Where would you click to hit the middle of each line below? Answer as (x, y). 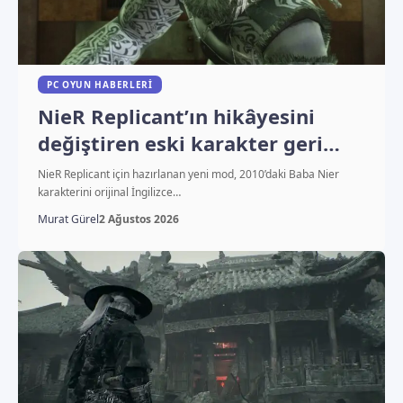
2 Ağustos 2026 (139, 219)
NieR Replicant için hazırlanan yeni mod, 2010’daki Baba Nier (188, 174)
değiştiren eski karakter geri (180, 143)
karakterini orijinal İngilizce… (109, 192)
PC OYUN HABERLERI (99, 84)
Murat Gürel (68, 219)
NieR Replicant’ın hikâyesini (176, 116)
